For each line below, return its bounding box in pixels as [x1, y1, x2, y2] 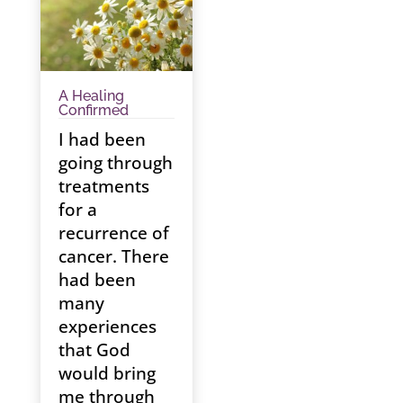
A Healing [58, 86, 124, 104]
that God [58, 337, 130, 362]
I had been [58, 127, 146, 151]
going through [58, 150, 173, 175]
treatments [58, 174, 149, 198]
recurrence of [58, 220, 169, 245]
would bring [58, 361, 156, 385]
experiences [58, 314, 157, 338]
